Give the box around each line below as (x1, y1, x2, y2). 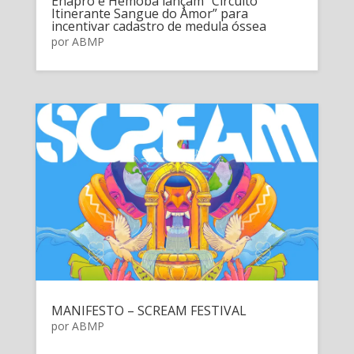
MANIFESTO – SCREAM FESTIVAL (51, 301, 247, 319)
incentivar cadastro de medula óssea (51, 17, 266, 35)
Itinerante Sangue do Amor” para (51, 4, 248, 22)
